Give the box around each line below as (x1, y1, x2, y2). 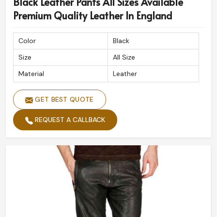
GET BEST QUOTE (33, 95, 94, 104)
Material (18, 69, 44, 78)
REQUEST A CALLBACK (33, 115, 105, 124)
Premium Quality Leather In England (13, 9, 172, 23)
